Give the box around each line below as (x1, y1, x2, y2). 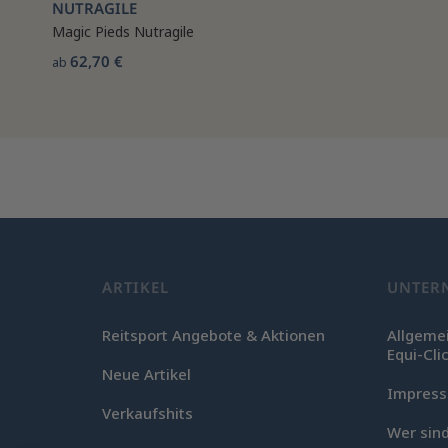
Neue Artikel (102, 364, 192, 384)
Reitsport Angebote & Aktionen (102, 325, 326, 345)
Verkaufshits (102, 403, 194, 423)
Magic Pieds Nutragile (52, 21, 195, 41)
